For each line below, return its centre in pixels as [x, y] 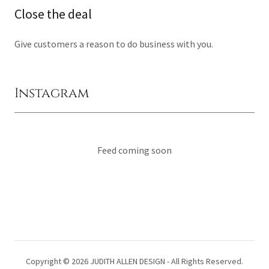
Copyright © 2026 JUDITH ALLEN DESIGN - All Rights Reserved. [134, 261]
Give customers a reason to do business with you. [114, 44]
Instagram [52, 94]
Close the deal [53, 14]
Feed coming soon [134, 150]
